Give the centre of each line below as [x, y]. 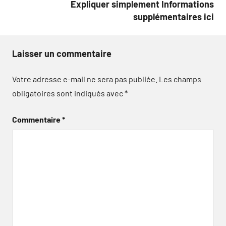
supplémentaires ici [174, 17]
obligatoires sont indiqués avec [68, 93]
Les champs [180, 79]
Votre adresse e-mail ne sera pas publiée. [85, 79]
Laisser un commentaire [62, 53]
